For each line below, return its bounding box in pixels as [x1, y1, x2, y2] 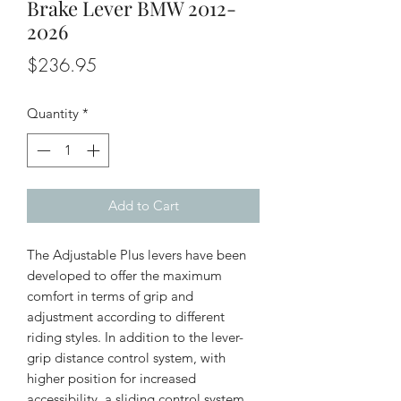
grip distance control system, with [27, 349, 226, 367]
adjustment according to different [27, 308, 225, 326]
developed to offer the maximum [27, 267, 222, 285]
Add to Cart [107, 197, 179, 215]
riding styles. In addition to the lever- [27, 328, 243, 346]
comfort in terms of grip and [27, 287, 193, 305]
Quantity [27, 104, 79, 122]
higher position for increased [27, 370, 196, 388]
